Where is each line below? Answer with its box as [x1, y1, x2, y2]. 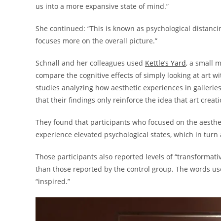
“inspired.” [36, 177, 72, 186]
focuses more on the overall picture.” [36, 36, 157, 46]
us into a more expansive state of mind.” [36, 1, 169, 11]
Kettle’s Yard [145, 58, 186, 68]
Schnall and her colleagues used [36, 58, 145, 68]
